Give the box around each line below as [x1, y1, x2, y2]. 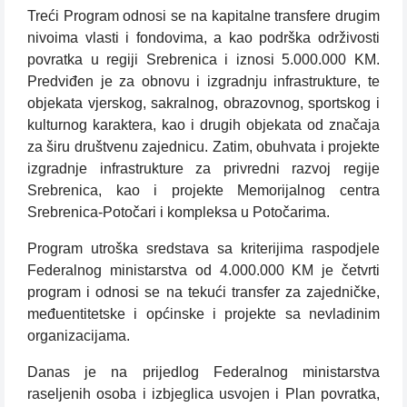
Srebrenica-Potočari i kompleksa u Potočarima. [27, 204, 330, 221]
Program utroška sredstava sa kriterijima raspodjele [27, 241, 380, 257]
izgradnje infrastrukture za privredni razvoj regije [27, 161, 380, 177]
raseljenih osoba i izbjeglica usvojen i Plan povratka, [27, 386, 380, 402]
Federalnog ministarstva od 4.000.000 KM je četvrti [27, 263, 380, 279]
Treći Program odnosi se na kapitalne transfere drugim [27, 8, 380, 25]
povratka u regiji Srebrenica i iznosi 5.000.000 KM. [27, 52, 380, 68]
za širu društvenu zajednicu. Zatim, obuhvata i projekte [27, 139, 380, 155]
